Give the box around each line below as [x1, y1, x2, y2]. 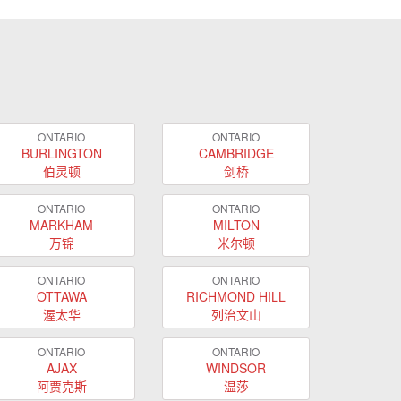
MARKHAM [30, 215, 93, 234]
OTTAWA [36, 286, 87, 305]
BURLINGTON [21, 143, 102, 162]
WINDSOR [206, 358, 266, 377]
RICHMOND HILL [186, 286, 286, 305]
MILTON [212, 215, 260, 234]
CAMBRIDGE [198, 143, 274, 162]
